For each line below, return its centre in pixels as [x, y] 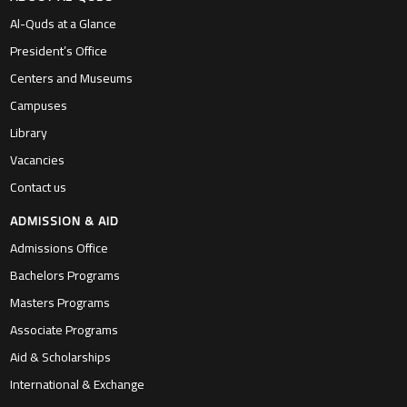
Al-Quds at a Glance [64, 24]
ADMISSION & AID [65, 221]
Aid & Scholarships [61, 357]
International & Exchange [78, 385]
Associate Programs [65, 330]
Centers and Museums [72, 79]
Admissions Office [60, 248]
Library [29, 133]
